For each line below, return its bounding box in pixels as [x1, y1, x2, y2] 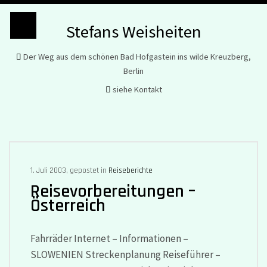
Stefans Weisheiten [66, 21, 201, 42]
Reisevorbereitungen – [30, 179, 195, 203]
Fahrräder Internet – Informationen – [30, 231, 188, 245]
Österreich [30, 194, 105, 217]
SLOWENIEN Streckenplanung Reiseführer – [30, 247, 221, 261]
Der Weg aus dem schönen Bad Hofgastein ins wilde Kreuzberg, [21, 51, 251, 62]
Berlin [123, 65, 144, 76]
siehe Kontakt [110, 83, 162, 95]
